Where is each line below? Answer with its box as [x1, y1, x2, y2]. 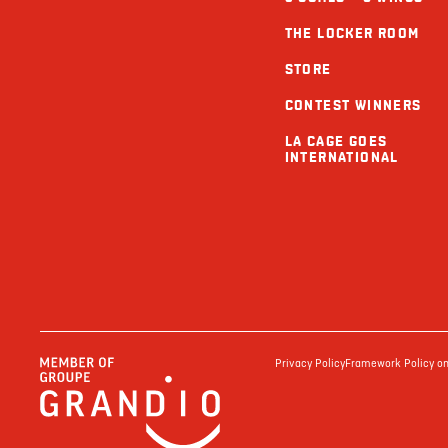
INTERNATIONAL [284, 148, 399, 166]
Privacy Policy [274, 356, 345, 371]
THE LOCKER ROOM [284, 24, 420, 42]
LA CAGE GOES [284, 132, 388, 150]
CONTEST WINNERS [284, 96, 422, 114]
